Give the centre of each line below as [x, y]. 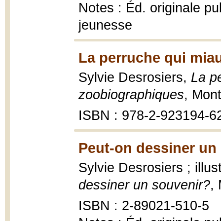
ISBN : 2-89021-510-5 [144, 206]
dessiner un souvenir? [144, 185]
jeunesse [105, 25]
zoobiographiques [131, 95]
